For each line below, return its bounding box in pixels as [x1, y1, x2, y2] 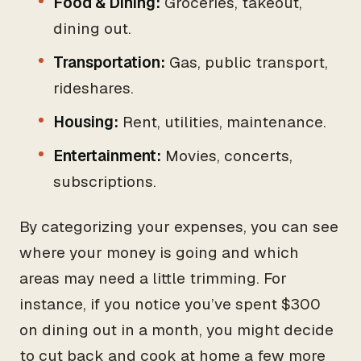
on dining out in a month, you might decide [19, 320, 334, 340]
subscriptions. [53, 172, 156, 192]
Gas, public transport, [165, 52, 328, 73]
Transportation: [53, 52, 165, 73]
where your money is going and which [19, 243, 299, 263]
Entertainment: [53, 146, 161, 166]
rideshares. [53, 78, 134, 98]
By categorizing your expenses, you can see [19, 217, 338, 237]
